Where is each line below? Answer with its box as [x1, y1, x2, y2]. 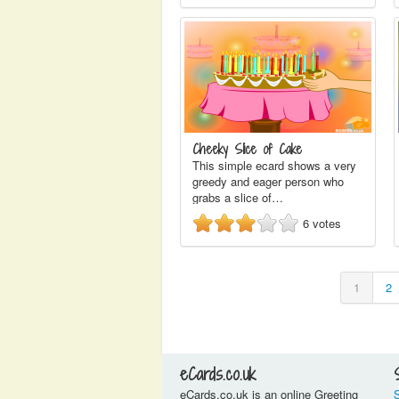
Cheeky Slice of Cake [192, 140, 302, 159]
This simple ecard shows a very [192, 157, 356, 174]
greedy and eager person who [192, 173, 344, 190]
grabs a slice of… [192, 189, 283, 206]
